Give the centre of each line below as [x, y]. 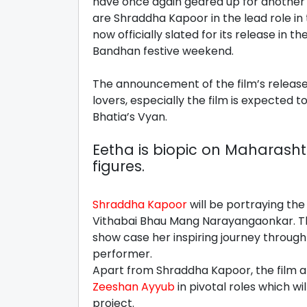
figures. [119, 166]
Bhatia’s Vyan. [131, 116]
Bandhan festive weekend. [164, 51]
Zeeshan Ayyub [134, 286]
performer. [126, 254]
